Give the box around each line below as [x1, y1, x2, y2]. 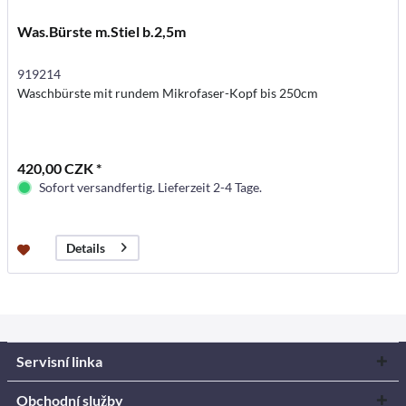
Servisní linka [16, 352, 102, 370]
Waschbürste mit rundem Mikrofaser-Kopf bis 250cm [17, 84, 319, 101]
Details [66, 240, 106, 256]
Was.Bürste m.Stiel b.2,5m [17, 22, 187, 40]
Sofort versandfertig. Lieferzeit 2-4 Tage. [39, 179, 263, 195]
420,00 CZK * [17, 159, 102, 177]
